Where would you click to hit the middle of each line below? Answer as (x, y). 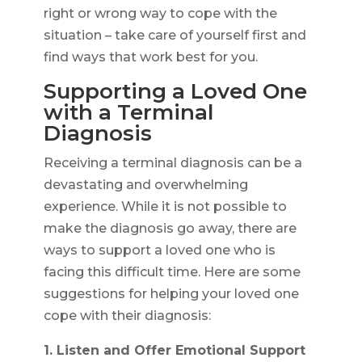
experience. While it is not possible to (165, 207)
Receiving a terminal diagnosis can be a (173, 163)
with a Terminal (128, 113)
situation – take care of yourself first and (175, 36)
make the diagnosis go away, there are (170, 229)
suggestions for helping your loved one (171, 294)
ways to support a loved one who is (159, 250)
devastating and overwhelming (145, 185)
